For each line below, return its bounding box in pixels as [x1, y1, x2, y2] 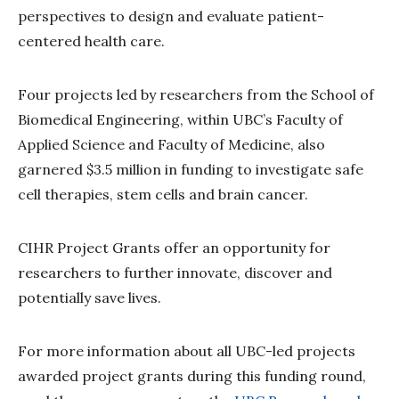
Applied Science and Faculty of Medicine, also [18, 134, 325, 153]
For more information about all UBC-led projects [18, 341, 355, 360]
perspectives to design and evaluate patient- [18, 6, 324, 25]
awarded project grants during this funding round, [18, 366, 366, 385]
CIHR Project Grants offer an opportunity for [18, 238, 330, 256]
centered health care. [18, 31, 165, 50]
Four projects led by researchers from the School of [18, 85, 374, 103]
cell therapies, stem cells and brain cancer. [18, 184, 308, 203]
